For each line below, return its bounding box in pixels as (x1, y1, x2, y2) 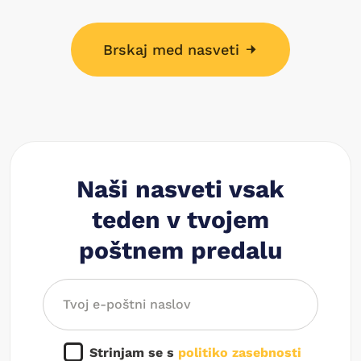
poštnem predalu (78, 235, 283, 264)
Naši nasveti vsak (77, 174, 284, 203)
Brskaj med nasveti (103, 40, 244, 58)
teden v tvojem (92, 205, 269, 234)
